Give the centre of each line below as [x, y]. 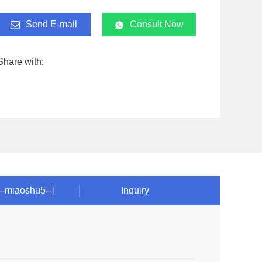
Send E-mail [51, 24]
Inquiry [135, 190]
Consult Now [157, 24]
